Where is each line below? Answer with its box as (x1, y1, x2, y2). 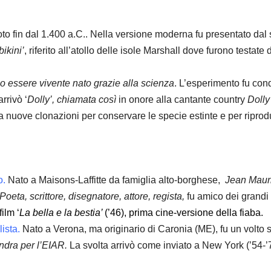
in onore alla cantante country (119, 94, 247, 105)
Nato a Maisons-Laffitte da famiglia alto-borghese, (5, 175, 225, 186)
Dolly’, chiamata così (27, 94, 119, 105)
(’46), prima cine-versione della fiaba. (105, 207, 263, 218)
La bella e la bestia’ (19, 207, 105, 218)
